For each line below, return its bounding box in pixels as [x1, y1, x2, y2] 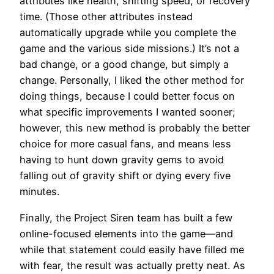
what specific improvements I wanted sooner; [20, 106, 235, 119]
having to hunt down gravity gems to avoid [20, 154, 224, 166]
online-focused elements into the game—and [20, 227, 233, 240]
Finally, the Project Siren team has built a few [20, 211, 232, 224]
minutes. [20, 185, 59, 198]
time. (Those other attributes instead [20, 10, 193, 23]
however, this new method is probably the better [20, 122, 250, 135]
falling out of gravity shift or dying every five [20, 169, 231, 182]
